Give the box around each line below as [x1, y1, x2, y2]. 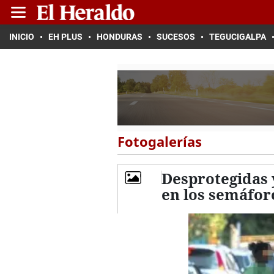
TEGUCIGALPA [209, 32, 266, 42]
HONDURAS [97, 32, 143, 42]
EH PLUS [48, 32, 83, 42]
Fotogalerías [117, 132, 202, 150]
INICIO [9, 32, 34, 42]
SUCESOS [157, 32, 195, 42]
